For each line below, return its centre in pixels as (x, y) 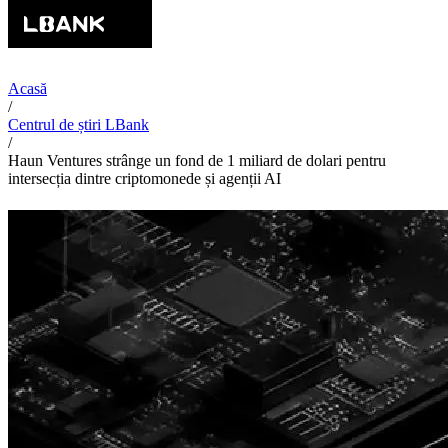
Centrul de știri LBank (78, 124)
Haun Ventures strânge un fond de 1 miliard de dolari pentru (197, 160)
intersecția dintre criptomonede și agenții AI (144, 178)
